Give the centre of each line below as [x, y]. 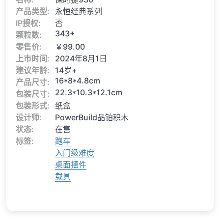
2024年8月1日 [81, 59]
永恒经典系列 [79, 12]
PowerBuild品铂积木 [92, 118]
